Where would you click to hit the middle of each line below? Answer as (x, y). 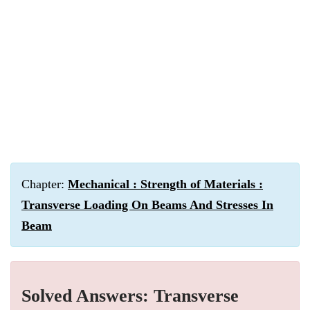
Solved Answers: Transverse (130, 296)
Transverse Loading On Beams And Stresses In (147, 205)
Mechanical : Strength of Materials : (165, 184)
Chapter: (45, 184)
